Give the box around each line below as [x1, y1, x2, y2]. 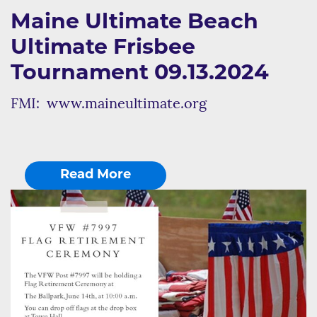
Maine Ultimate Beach [11, 11, 258, 34]
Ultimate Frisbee [11, 37, 195, 59]
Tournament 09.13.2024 [11, 62, 269, 85]
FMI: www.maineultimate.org [11, 97, 207, 112]
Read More [60, 168, 131, 182]
